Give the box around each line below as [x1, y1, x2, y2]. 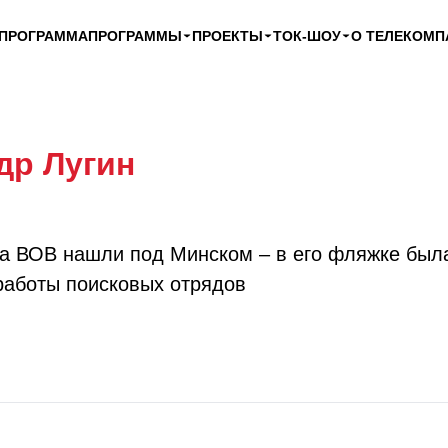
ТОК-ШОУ [273, 28, 341, 44]
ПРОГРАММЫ [88, 28, 182, 44]
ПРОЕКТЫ [192, 28, 263, 44]
